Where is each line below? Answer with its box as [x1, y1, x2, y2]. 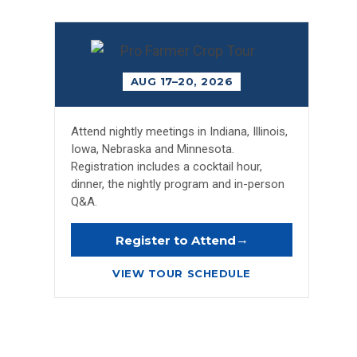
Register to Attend [115, 232, 236, 248]
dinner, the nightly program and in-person [71, 177, 284, 192]
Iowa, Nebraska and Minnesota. [71, 142, 234, 157]
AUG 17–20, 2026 [130, 75, 233, 88]
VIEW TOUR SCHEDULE [112, 267, 251, 280]
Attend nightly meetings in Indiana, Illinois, [71, 124, 288, 139]
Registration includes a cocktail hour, [71, 159, 262, 175]
